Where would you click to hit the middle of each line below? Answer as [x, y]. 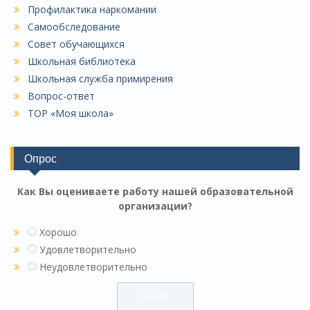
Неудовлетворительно [93, 266]
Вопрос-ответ [61, 95]
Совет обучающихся [76, 44]
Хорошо [58, 232]
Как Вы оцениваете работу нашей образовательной [155, 191]
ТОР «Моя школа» [71, 113]
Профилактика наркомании [92, 9]
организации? [155, 206]
